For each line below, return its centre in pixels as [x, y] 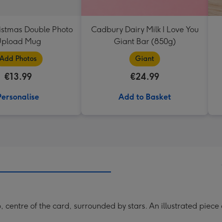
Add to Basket [145, 97]
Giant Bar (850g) [145, 41]
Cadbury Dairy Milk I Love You [145, 29]
